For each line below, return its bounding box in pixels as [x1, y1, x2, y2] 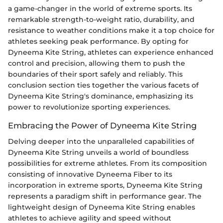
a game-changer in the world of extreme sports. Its [8, 3, 192, 13]
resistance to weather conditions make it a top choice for [8, 25, 215, 35]
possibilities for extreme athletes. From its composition [8, 158, 207, 168]
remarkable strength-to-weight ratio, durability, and [8, 14, 195, 24]
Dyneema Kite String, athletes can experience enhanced [8, 47, 214, 57]
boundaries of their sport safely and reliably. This [8, 69, 183, 79]
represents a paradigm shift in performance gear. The [8, 191, 202, 201]
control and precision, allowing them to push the [8, 58, 185, 68]
